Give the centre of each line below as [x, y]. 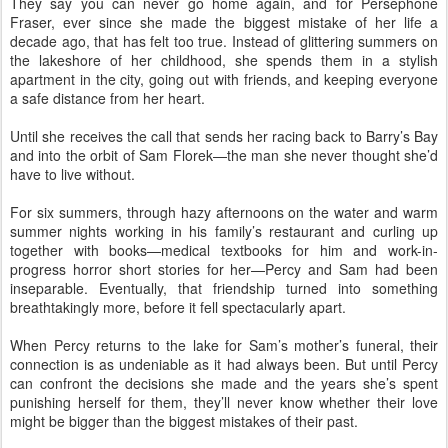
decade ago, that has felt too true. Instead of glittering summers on [224, 40]
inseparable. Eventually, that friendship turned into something [224, 287]
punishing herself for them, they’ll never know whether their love [224, 401]
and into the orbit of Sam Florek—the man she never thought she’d [224, 154]
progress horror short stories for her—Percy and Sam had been [224, 268]
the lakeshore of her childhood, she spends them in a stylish [224, 59]
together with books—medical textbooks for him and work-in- [224, 249]
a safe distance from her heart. [107, 97]
